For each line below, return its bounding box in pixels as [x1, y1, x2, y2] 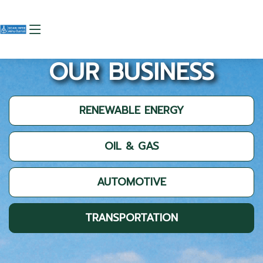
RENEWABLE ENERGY [79, 102, 184, 119]
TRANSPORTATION [85, 210, 178, 227]
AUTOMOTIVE [97, 174, 166, 191]
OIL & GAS [104, 138, 159, 155]
